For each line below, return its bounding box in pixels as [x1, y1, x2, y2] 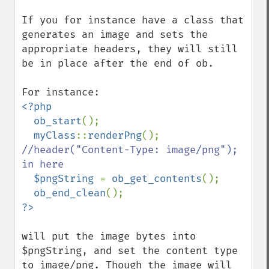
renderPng [88, 129, 142, 142]
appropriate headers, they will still [22, 43, 238, 55]
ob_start [34, 115, 82, 127]
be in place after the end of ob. [22, 57, 214, 70]
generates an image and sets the [22, 28, 208, 41]
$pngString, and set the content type [22, 244, 238, 257]
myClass [34, 129, 76, 142]
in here [22, 158, 64, 171]
